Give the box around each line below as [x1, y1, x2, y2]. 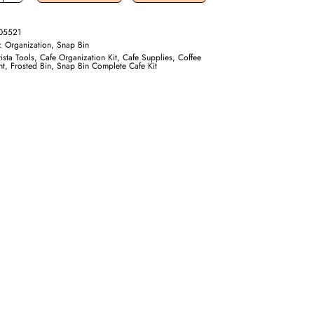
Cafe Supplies [123, 51, 173, 64]
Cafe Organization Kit [40, 51, 118, 64]
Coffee [178, 51, 202, 64]
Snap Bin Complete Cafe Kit [57, 60, 158, 72]
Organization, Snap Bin [5, 39, 90, 51]
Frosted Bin [11, 60, 52, 72]
